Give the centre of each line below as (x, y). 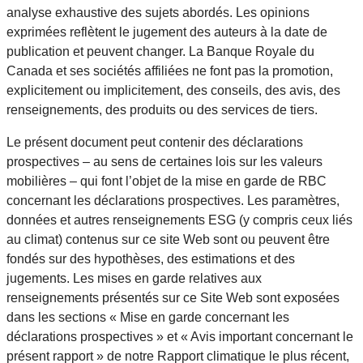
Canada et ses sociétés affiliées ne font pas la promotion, (170, 71)
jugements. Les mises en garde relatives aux (134, 279)
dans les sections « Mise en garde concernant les (148, 318)
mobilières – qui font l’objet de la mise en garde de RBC (167, 181)
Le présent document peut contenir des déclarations (155, 143)
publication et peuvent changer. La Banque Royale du (160, 52)
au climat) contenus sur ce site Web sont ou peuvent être (168, 240)
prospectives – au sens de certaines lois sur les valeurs (164, 162)
